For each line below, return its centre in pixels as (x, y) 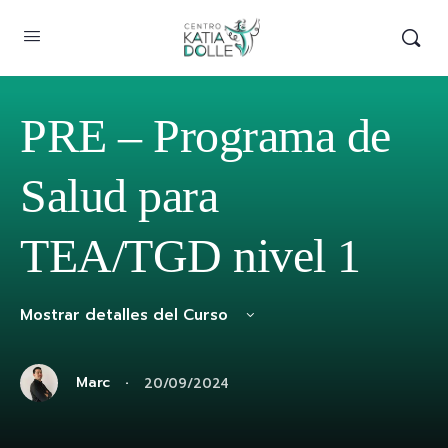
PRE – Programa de (205, 135)
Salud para (119, 195)
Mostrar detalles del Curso (126, 315)
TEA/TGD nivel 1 (190, 255)
